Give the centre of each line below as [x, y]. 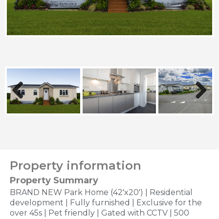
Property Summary [54, 181]
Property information [76, 166]
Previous [25, 104]
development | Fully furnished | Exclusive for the [106, 203]
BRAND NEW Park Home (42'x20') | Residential [101, 193]
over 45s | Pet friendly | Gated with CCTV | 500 [99, 213]
